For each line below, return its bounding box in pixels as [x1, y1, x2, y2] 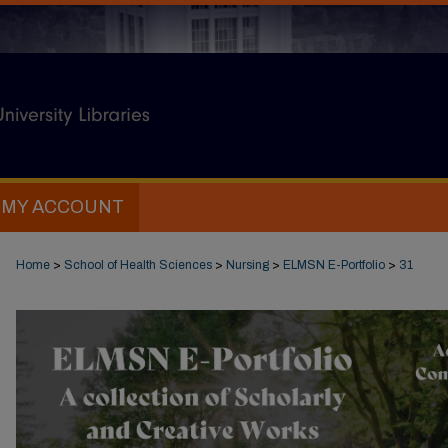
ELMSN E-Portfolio [283, 258, 385, 272]
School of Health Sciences [64, 258, 212, 272]
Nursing [226, 258, 269, 272]
